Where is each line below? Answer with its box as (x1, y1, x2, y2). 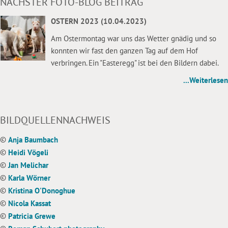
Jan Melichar (8, 160, 48, 170)
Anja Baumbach (8, 135, 58, 145)
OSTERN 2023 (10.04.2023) (50, 16, 147, 26)
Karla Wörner (8, 173, 50, 183)
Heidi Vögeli (8, 148, 48, 158)
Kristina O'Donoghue (8, 186, 75, 196)
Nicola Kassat (8, 198, 51, 209)
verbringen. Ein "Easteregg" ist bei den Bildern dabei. (50, 58, 219, 68)
